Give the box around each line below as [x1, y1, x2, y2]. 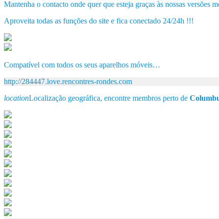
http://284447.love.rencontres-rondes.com [4, 77, 132, 86]
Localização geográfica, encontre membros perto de [29, 93, 190, 102]
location [4, 93, 29, 102]
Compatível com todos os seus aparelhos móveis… [4, 60, 160, 69]
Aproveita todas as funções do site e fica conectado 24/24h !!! [4, 16, 194, 25]
